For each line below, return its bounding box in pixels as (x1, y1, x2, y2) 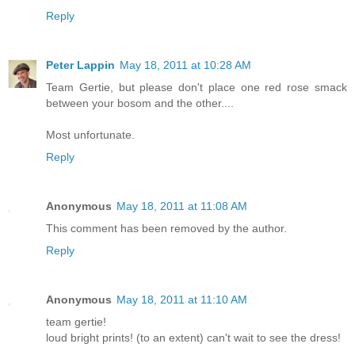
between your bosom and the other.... (46, 96, 234, 109)
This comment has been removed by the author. (46, 221, 287, 235)
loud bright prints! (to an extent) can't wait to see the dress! (46, 330, 341, 344)
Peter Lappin (46, 58, 115, 71)
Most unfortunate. (46, 128, 135, 141)
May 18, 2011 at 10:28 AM (120, 58, 251, 71)
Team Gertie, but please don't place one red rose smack (46, 80, 347, 94)
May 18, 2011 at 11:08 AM (116, 199, 247, 212)
